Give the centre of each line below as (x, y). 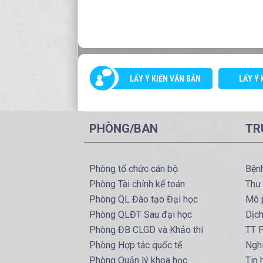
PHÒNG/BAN (124, 129)
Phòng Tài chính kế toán (137, 184)
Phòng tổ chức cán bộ (134, 169)
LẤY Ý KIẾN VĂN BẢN (166, 79)
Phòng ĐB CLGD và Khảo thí (146, 230)
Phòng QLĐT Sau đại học (141, 215)
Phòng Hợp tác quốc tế (136, 245)
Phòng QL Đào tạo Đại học (144, 200)
